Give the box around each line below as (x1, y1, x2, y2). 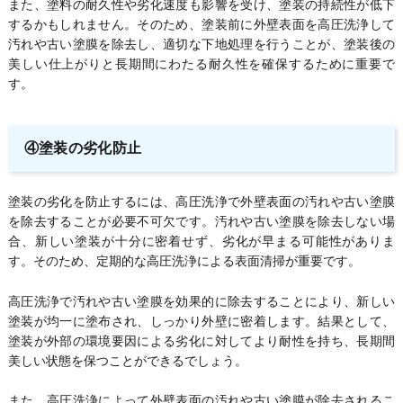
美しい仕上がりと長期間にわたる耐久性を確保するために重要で (7, 57, 396, 72)
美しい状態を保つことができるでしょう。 (7, 353, 247, 368)
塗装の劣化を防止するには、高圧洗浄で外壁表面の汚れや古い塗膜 (7, 194, 396, 210)
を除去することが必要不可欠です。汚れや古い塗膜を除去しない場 (7, 214, 396, 229)
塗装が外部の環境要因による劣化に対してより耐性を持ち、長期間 (7, 333, 396, 348)
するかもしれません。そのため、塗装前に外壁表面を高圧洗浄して (7, 17, 396, 32)
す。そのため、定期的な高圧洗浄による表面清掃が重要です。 (7, 254, 361, 269)
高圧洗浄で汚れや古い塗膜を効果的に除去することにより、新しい (7, 293, 396, 309)
